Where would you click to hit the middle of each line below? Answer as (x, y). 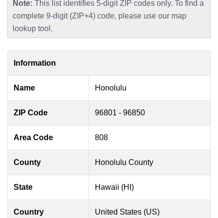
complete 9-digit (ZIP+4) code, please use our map (100, 16)
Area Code (33, 137)
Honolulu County (124, 162)
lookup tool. (33, 28)
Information (35, 63)
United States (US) (127, 212)
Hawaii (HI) (114, 187)
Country (29, 212)
